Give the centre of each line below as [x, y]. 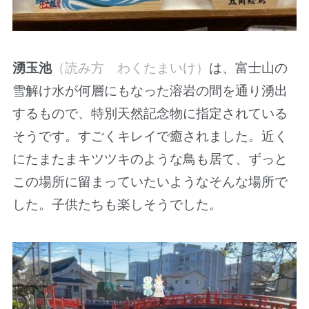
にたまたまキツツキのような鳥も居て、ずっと [150, 159]
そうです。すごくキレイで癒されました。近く [150, 137]
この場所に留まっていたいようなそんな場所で [150, 182]
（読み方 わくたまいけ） [130, 68]
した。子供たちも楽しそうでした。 [117, 205]
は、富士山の [248, 68]
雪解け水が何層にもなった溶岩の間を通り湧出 [150, 91]
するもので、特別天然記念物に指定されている [150, 114]
